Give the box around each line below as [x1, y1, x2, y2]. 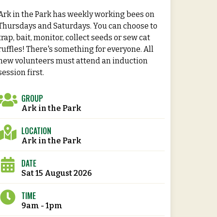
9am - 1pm [21, 201, 62, 210]
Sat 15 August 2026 [21, 168, 92, 178]
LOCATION [21, 124, 51, 137]
